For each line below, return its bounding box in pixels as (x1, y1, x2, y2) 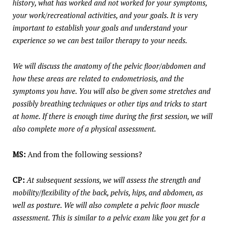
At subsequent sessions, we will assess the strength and (27, 175, 200, 185)
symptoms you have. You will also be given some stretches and (13, 86, 210, 96)
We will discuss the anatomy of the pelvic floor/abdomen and (13, 61, 205, 71)
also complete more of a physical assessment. (13, 124, 158, 134)
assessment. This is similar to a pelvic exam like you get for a (13, 212, 205, 223)
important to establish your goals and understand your (13, 23, 187, 33)
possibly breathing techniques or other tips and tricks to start (13, 98, 207, 109)
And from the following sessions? (26, 149, 144, 160)
